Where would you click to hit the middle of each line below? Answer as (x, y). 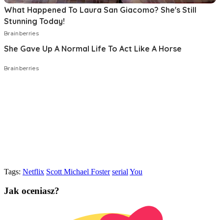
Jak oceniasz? (32, 191)
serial (120, 171)
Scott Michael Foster (78, 171)
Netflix (33, 171)
